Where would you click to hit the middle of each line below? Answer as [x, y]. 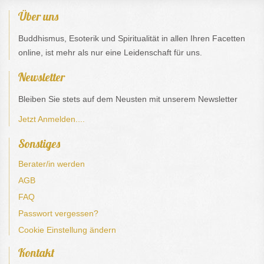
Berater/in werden [52, 164]
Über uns [38, 16]
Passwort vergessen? [58, 213]
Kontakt [36, 252]
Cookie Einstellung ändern [67, 230]
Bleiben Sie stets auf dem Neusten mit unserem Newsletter [128, 99]
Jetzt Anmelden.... [52, 119]
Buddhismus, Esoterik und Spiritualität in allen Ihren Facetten [132, 38]
